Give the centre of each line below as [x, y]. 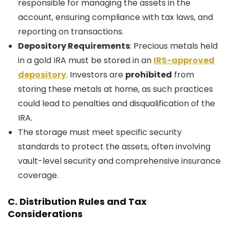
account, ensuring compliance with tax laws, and [116, 17]
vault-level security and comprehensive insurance [119, 161]
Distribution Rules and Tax [83, 202]
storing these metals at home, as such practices [116, 89]
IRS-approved [184, 60]
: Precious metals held [174, 46]
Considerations [45, 214]
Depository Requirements [74, 46]
